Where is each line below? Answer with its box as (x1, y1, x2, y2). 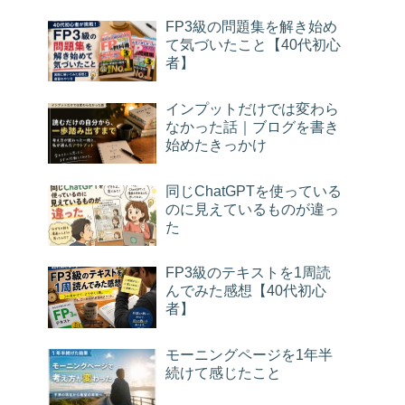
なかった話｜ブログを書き (165, 118, 339, 135)
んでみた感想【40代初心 (165, 283, 326, 299)
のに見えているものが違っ (165, 201, 339, 217)
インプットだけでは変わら (165, 100, 339, 117)
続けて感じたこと (165, 365, 281, 381)
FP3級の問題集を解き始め (165, 18, 337, 34)
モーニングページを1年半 (165, 347, 333, 363)
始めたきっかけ (165, 137, 267, 153)
